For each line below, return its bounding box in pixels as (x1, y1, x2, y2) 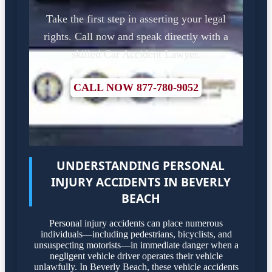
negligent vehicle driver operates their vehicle (49, 251, 223, 262)
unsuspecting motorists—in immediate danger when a (33, 240, 239, 251)
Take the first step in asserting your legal (46, 12, 226, 25)
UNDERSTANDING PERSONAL (56, 157, 225, 174)
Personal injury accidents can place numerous (49, 218, 223, 229)
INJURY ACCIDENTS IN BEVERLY (50, 173, 231, 190)
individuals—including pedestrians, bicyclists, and (40, 229, 232, 240)
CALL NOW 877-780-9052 (73, 81, 199, 93)
